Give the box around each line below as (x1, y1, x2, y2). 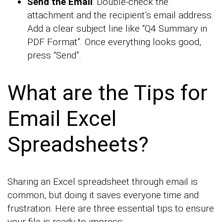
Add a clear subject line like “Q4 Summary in (27, 23, 207, 35)
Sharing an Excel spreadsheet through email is (7, 175, 198, 187)
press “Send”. (27, 50, 81, 61)
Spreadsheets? (7, 131, 149, 157)
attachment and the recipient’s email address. (27, 9, 214, 21)
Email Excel (7, 106, 116, 131)
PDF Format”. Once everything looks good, (27, 36, 201, 48)
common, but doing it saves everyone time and (7, 189, 199, 201)
